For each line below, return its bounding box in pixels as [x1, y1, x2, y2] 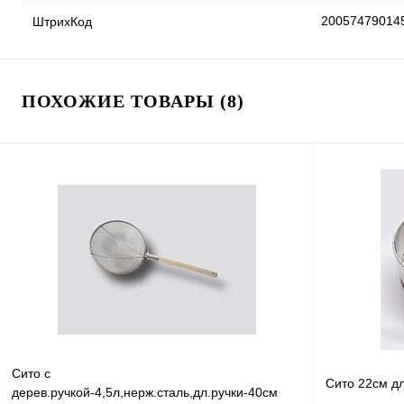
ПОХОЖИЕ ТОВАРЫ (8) [22, 91, 244, 111]
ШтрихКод [32, 14, 92, 29]
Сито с [12, 366, 50, 381]
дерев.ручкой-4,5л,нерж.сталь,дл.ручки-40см [12, 385, 278, 400]
